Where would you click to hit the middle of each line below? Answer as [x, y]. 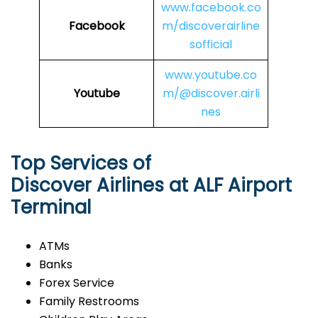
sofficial [211, 45]
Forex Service [77, 283]
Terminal [51, 208]
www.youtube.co [211, 75]
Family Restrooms [89, 302]
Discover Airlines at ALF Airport [151, 186]
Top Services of [81, 164]
